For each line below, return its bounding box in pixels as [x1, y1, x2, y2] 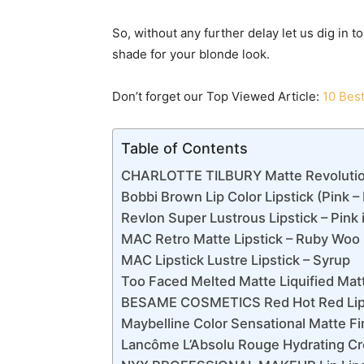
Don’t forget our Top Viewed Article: [112, 89, 323, 104]
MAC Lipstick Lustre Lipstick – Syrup [121, 252, 350, 268]
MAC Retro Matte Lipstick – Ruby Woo [121, 231, 360, 247]
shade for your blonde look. [112, 46, 270, 62]
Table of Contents [121, 139, 248, 157]
